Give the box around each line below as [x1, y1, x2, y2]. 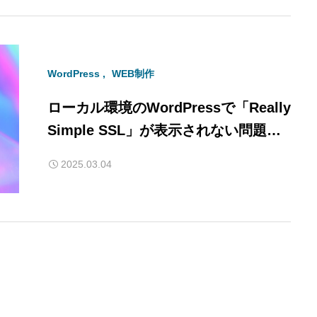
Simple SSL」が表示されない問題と [47, 122, 281, 138]
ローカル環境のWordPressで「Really [47, 99, 291, 115]
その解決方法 [47, 144, 132, 161]
